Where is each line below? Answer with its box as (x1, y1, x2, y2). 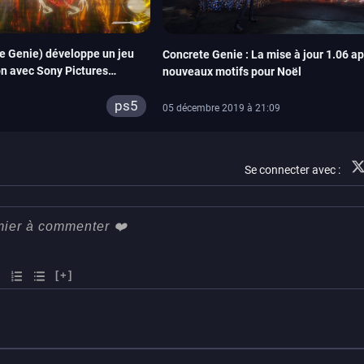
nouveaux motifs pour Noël (162, 65, 301, 79)
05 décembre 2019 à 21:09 (162, 102, 280, 114)
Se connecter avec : (245, 162, 340, 176)
